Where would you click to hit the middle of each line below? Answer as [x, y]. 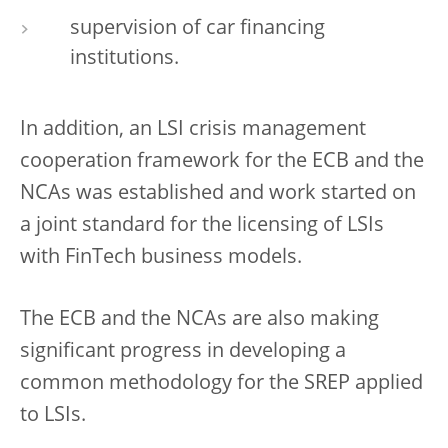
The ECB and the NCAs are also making [199, 319]
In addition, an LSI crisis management [193, 129]
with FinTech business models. [161, 257]
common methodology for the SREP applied [221, 383]
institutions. [124, 58]
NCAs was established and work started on [218, 193]
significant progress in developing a [183, 351]
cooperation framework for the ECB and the [222, 161]
